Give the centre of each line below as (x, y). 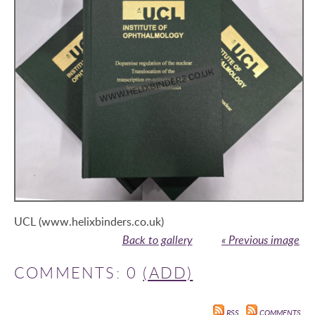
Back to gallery (157, 240)
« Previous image (261, 240)
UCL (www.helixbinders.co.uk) (89, 222)
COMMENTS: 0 (79, 273)
